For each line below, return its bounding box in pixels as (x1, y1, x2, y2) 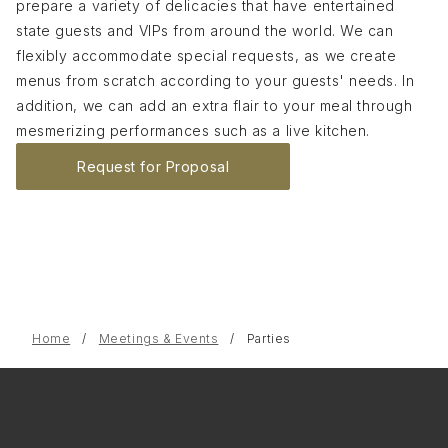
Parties (246, 331, 291, 347)
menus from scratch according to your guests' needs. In (16, 72, 415, 90)
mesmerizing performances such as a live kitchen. (16, 122, 370, 140)
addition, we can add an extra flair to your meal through (16, 97, 413, 115)
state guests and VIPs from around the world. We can (16, 22, 394, 40)
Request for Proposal (77, 158, 230, 176)
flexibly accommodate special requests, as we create (16, 47, 397, 65)
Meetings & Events (98, 331, 219, 347)
